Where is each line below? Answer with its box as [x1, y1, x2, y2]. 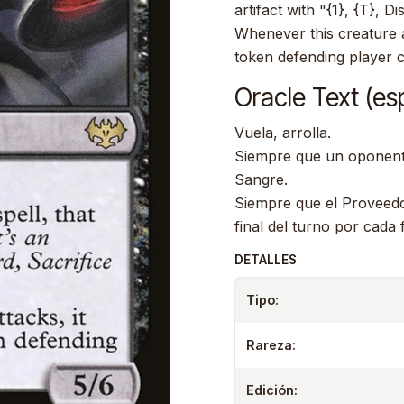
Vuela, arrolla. [234, 124, 331, 142]
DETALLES [234, 252, 297, 267]
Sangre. [234, 170, 288, 188]
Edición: [246, 382, 298, 398]
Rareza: [246, 337, 296, 353]
